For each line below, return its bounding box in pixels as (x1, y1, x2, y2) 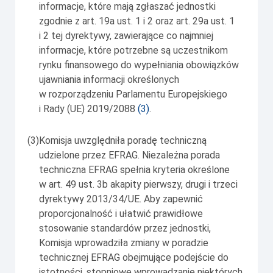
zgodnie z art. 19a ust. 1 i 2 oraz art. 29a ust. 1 (39, 15, 235, 27)
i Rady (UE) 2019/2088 (39, 102, 138, 115)
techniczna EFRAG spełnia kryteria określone (39, 163, 230, 175)
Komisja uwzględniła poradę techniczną (39, 134, 207, 146)
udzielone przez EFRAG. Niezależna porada (39, 149, 220, 161)
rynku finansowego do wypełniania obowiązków (39, 58, 239, 71)
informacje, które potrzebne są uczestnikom (39, 44, 228, 56)
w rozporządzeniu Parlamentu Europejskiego (39, 88, 227, 100)
